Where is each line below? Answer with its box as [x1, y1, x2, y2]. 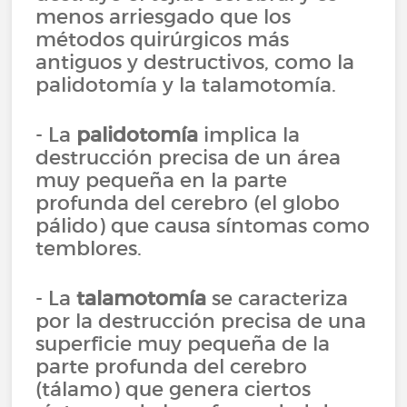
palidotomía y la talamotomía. [35, 72, 337, 97]
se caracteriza [206, 285, 349, 311]
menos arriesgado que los [35, 4, 292, 29]
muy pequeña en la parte [35, 167, 288, 193]
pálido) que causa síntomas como [35, 213, 371, 238]
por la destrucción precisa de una [35, 308, 367, 333]
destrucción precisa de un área [35, 144, 342, 170]
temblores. [35, 235, 143, 261]
